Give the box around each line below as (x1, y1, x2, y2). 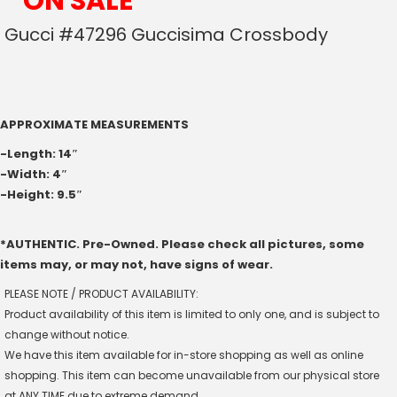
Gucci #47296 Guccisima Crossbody (4, 21, 328, 47)
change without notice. (4, 326, 129, 342)
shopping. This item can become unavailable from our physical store (4, 367, 379, 383)
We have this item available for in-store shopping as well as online (4, 346, 363, 362)
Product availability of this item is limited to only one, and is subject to (4, 306, 379, 322)
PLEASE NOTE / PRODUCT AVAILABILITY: (4, 285, 198, 301)
